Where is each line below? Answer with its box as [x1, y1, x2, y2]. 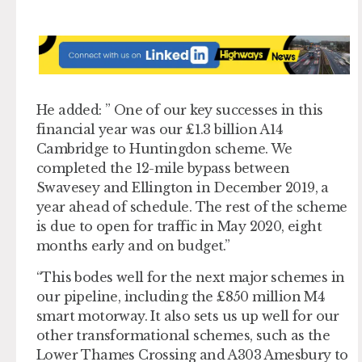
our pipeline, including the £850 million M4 [36, 288, 325, 305]
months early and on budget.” [36, 238, 230, 255]
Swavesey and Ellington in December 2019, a [36, 179, 329, 196]
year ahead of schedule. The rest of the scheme [36, 199, 347, 216]
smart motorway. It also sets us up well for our [36, 307, 339, 324]
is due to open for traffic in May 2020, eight [36, 218, 322, 235]
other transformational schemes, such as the [36, 326, 330, 343]
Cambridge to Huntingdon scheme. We [36, 141, 293, 158]
